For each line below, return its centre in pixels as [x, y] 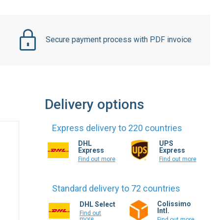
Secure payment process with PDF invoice [119, 40]
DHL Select [97, 205]
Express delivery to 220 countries [117, 128]
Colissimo [174, 204]
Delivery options [95, 104]
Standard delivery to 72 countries [116, 188]
